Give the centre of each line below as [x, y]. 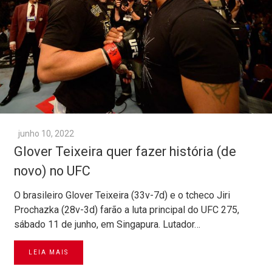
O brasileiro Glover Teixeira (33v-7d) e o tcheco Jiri [122, 195]
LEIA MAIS [49, 253]
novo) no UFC [52, 171]
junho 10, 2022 [46, 134]
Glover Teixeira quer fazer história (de [125, 152]
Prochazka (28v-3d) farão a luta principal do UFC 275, [127, 210]
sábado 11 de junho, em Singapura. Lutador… [107, 225]
